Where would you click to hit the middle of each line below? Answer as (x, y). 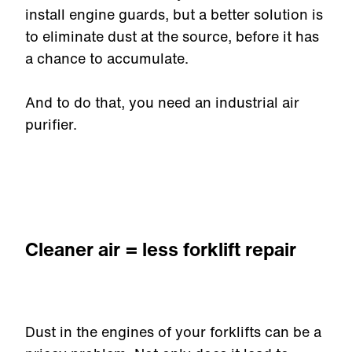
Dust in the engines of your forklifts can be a (173, 332)
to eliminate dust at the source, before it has (172, 36)
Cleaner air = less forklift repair (161, 249)
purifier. (53, 124)
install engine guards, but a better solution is (174, 14)
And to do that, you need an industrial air (162, 102)
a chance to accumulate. (109, 58)
